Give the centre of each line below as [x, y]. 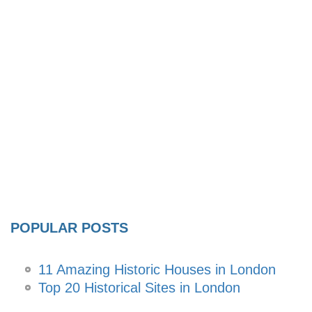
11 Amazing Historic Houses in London [157, 269]
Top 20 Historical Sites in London [139, 287]
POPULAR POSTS [69, 228]
